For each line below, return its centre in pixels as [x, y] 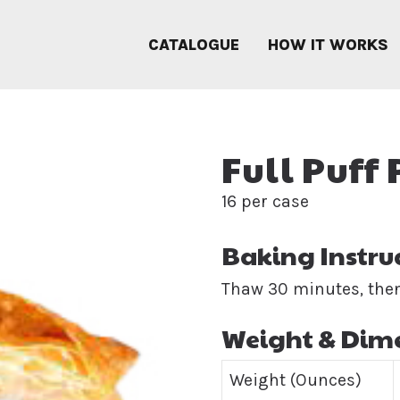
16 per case [265, 201]
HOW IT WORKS [328, 45]
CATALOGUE [194, 45]
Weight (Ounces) [296, 379]
